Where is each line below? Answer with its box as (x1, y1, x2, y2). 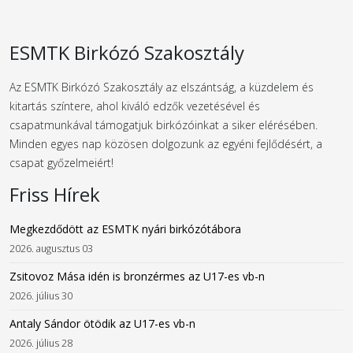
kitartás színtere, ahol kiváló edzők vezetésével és (9, 98, 260, 114)
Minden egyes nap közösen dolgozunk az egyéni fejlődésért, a (9, 136, 322, 152)
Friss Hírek (9, 181, 100, 208)
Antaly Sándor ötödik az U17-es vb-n (9, 316, 195, 332)
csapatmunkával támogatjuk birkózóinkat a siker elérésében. (9, 117, 318, 133)
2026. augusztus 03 (9, 242, 93, 256)
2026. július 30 (9, 289, 72, 303)
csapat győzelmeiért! (9, 155, 113, 171)
